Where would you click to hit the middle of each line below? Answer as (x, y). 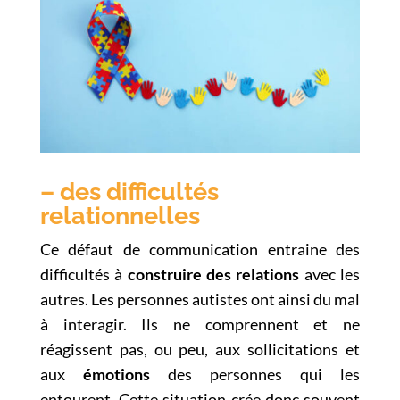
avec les (332, 274)
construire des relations (213, 274)
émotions (116, 374)
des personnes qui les (264, 374)
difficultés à (81, 274)
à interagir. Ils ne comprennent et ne (200, 324)
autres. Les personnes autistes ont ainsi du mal (200, 299)
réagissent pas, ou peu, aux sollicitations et (200, 349)
